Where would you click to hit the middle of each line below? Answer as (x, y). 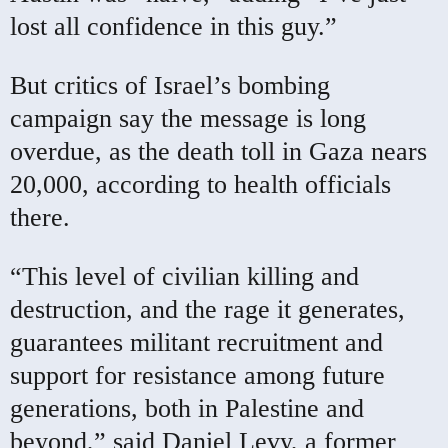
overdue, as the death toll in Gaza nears (218, 151)
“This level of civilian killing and (184, 276)
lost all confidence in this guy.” (173, 26)
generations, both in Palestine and (187, 408)
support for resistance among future (197, 375)
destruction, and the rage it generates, (207, 309)
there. (40, 217)
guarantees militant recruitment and (196, 342)
